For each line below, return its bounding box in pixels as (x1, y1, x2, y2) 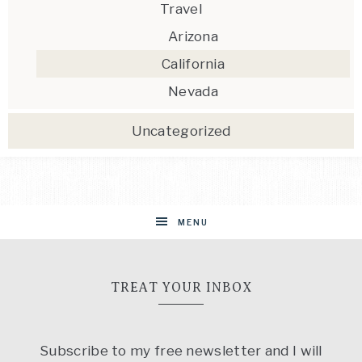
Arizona (167, 28, 219, 44)
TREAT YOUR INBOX (110, 280, 252, 295)
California (162, 56, 225, 72)
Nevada (168, 83, 218, 99)
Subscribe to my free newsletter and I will (40, 343, 322, 359)
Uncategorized (131, 123, 231, 139)
